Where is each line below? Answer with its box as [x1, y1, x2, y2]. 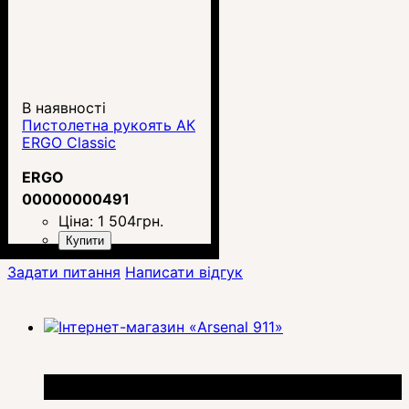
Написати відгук [125, 262, 243, 281]
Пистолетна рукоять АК [22, 115, 195, 134]
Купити [66, 233, 104, 247]
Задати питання [7, 262, 121, 281]
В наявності [22, 98, 106, 117]
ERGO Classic [22, 132, 116, 152]
